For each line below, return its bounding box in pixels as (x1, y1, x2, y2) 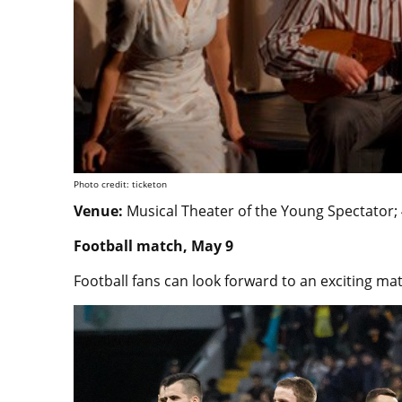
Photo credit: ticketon (74, 177, 167, 190)
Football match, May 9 (74, 235, 233, 256)
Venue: (74, 200, 127, 221)
